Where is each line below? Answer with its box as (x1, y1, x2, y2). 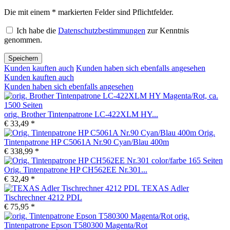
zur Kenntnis (145, 26, 189, 35)
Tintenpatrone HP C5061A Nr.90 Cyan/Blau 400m (4, 137, 169, 146)
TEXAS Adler (142, 183, 189, 193)
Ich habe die (16, 26, 58, 35)
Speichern (8, 54, 38, 62)
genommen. (4, 35, 42, 44)
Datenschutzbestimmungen (58, 26, 145, 35)
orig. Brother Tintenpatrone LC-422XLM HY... (4, 109, 158, 119)
